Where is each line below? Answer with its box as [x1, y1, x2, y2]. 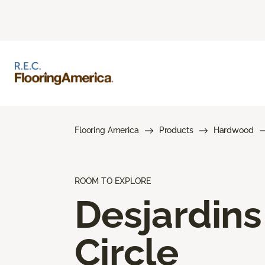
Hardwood [213, 125, 254, 135]
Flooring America [75, 125, 139, 135]
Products [159, 125, 193, 135]
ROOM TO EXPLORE [75, 176, 151, 186]
